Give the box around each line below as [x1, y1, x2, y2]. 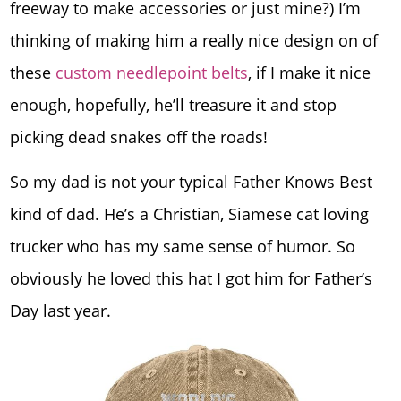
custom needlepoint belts [55, 62, 249, 84]
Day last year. [10, 299, 112, 321]
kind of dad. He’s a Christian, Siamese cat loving [10, 202, 370, 225]
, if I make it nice [248, 62, 371, 84]
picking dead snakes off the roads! [10, 126, 269, 149]
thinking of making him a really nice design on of [10, 30, 379, 52]
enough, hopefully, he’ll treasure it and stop [10, 94, 337, 116]
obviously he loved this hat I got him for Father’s [10, 267, 373, 289]
